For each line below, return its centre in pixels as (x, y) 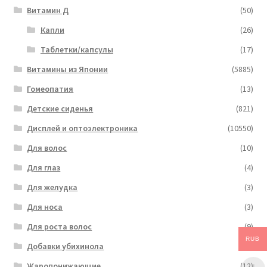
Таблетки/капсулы (77, 50)
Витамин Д (48, 10)
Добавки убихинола (66, 246)
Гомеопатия (50, 89)
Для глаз (44, 168)
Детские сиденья (60, 109)
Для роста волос (60, 227)
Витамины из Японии (68, 69)
